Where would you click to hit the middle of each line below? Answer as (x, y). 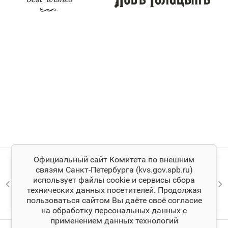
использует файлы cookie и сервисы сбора (114, 180)
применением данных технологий (114, 221)
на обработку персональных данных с (114, 210)
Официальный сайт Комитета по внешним (114, 160)
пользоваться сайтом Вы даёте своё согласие (114, 200)
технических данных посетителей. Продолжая (114, 190)
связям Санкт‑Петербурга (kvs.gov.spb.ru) (114, 170)
